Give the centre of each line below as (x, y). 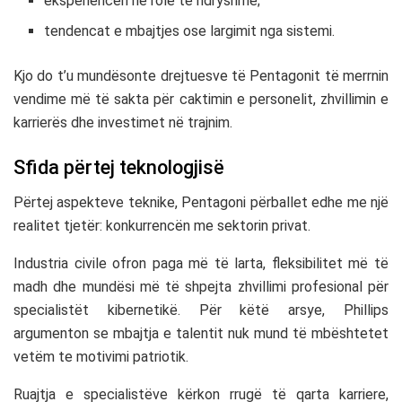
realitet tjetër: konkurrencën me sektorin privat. (162, 225)
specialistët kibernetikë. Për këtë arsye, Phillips (201, 310)
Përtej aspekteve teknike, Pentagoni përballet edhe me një (201, 202)
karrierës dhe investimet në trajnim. (123, 123)
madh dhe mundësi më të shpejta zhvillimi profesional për (201, 286)
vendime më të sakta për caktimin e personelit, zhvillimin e (201, 100)
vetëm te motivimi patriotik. (101, 356)
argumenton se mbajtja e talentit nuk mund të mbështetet (201, 333)
